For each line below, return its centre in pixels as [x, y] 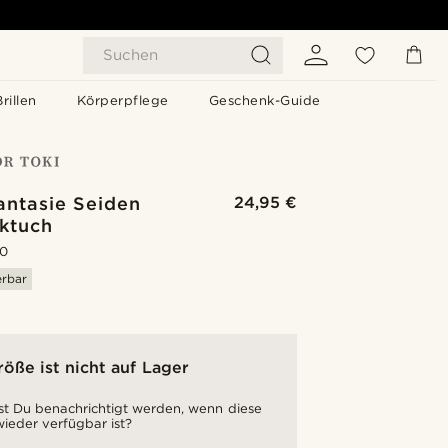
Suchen [130, 55]
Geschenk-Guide [264, 100]
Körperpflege [122, 100]
